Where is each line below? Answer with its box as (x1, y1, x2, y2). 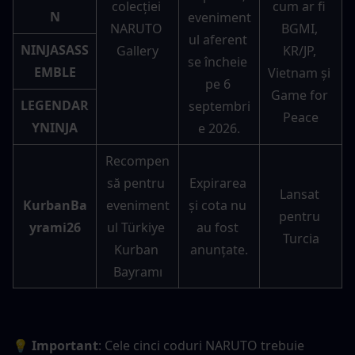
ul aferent (188, 30, 247, 48)
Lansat (279, 185, 319, 203)
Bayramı (113, 262, 162, 281)
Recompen (105, 151, 170, 170)
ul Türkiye (107, 218, 165, 236)
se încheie (188, 52, 247, 71)
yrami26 (29, 218, 81, 236)
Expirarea (189, 174, 246, 192)
